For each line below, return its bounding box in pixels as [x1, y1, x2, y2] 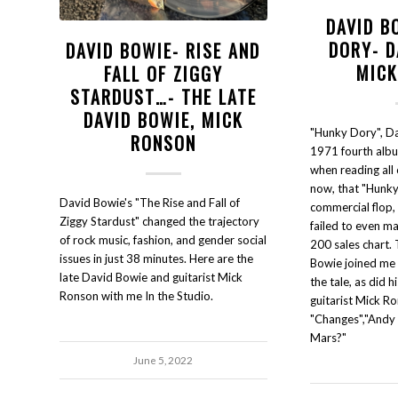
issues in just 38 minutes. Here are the [60, 251, 253, 266]
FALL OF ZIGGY [103, 60, 223, 87]
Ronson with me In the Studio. [60, 288, 213, 303]
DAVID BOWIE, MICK [83, 106, 243, 133]
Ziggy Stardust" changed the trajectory [60, 213, 259, 228]
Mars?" [309, 330, 346, 345]
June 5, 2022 [133, 353, 194, 366]
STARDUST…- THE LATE [69, 83, 257, 110]
